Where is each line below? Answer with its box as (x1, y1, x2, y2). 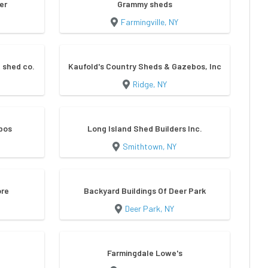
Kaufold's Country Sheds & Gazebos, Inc (68, 61, 221, 72)
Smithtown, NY (123, 141, 177, 152)
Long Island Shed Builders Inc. (87, 123, 202, 134)
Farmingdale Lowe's (106, 248, 182, 258)
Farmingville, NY (121, 17, 179, 28)
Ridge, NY (132, 79, 167, 90)
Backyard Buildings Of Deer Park (83, 185, 206, 196)
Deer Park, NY (125, 203, 175, 214)
